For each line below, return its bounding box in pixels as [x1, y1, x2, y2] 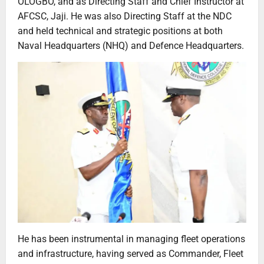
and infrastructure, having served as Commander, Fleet [18, 248, 243, 260]
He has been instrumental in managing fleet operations [18, 233, 245, 245]
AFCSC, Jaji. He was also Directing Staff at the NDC [18, 11, 232, 22]
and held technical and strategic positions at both [18, 25, 223, 37]
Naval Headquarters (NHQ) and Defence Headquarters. [18, 40, 244, 52]
